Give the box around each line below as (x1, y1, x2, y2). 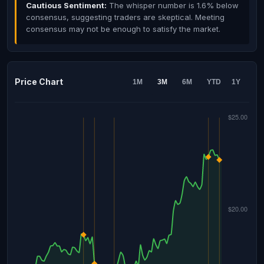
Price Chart (15, 77, 63, 87)
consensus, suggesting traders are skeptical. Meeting (26, 12, 225, 22)
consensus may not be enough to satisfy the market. (26, 24, 220, 34)
